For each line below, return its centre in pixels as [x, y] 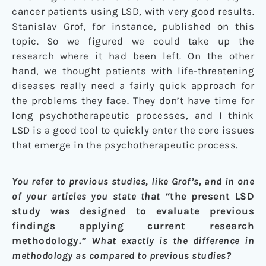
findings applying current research [133, 226]
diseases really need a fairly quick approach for [133, 86]
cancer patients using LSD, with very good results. [133, 12]
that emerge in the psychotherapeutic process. [125, 145]
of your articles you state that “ [91, 196]
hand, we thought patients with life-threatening [133, 71]
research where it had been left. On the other [133, 56]
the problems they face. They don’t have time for [133, 101]
